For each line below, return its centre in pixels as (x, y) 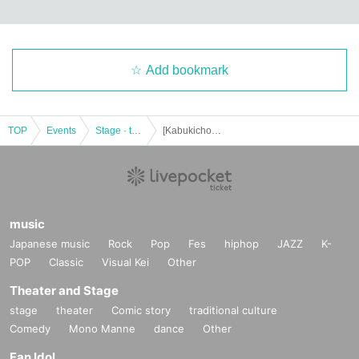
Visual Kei (125, 262)
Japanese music (50, 243)
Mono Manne (102, 328)
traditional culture (233, 310)
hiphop (242, 243)
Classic (66, 262)
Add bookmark (187, 70)
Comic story (141, 310)
